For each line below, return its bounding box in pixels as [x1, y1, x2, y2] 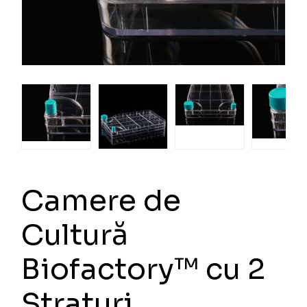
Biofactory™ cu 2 [21, 250, 266, 287]
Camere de [21, 182, 182, 219]
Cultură [21, 216, 129, 253]
